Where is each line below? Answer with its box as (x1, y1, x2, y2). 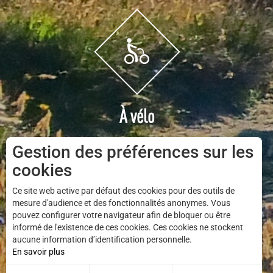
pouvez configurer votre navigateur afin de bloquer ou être (12, 210, 230, 220)
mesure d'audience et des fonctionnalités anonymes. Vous (12, 198, 230, 208)
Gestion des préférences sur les (12, 142, 253, 162)
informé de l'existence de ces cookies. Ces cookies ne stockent (12, 222, 243, 232)
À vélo (119, 105, 154, 128)
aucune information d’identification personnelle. (12, 235, 192, 244)
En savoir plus (12, 247, 65, 257)
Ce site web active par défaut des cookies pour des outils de (12, 186, 235, 196)
